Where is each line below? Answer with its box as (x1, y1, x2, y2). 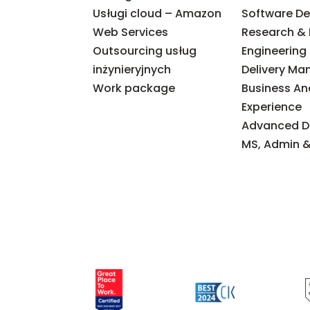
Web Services (93, 24, 169, 40)
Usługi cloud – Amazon (93, 5, 222, 21)
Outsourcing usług (93, 42, 197, 59)
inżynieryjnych (93, 61, 172, 77)
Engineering (241, 42, 307, 59)
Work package (93, 80, 176, 96)
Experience (241, 98, 302, 115)
